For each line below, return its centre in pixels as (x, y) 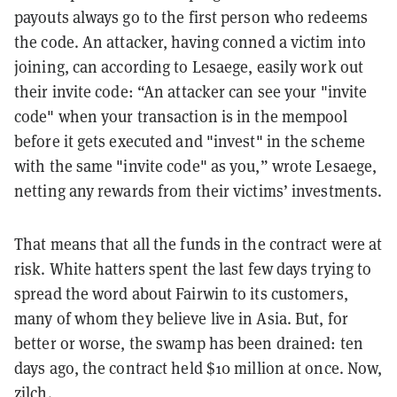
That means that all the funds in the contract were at (198, 245)
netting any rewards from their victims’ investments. (198, 191)
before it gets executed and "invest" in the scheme (190, 142)
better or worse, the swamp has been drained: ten (189, 344)
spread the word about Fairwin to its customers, (181, 294)
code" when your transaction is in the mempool (181, 117)
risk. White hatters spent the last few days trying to (193, 269)
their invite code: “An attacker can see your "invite (191, 92)
